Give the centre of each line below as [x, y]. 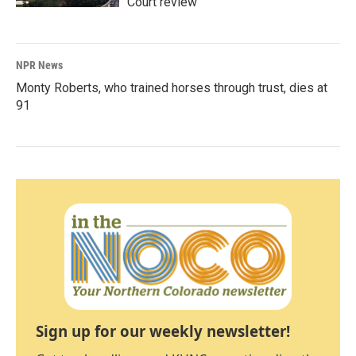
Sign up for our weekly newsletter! [163, 331]
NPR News [39, 65]
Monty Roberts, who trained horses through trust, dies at [172, 88]
